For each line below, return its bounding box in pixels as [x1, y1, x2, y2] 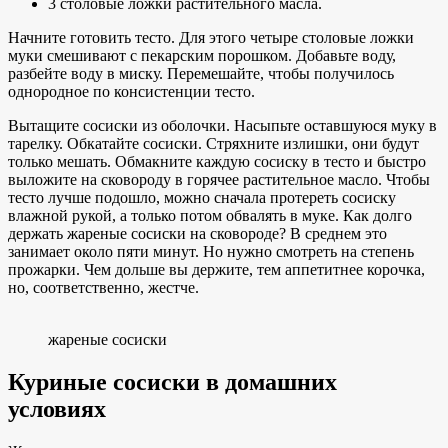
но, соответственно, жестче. [8, 278, 199, 296]
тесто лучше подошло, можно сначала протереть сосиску [8, 188, 396, 206]
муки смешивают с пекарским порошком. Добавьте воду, [8, 46, 396, 64]
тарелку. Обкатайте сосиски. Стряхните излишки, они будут [8, 134, 419, 152]
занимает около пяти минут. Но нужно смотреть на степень [8, 242, 414, 260]
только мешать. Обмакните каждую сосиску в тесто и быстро [8, 152, 426, 170]
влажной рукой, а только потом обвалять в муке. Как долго [8, 206, 412, 224]
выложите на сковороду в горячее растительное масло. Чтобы [8, 170, 430, 188]
